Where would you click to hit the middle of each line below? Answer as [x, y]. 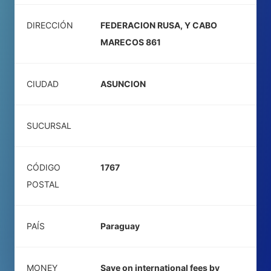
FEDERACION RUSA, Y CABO [159, 25]
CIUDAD [43, 84]
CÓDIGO [44, 167]
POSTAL [43, 184]
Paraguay [120, 226]
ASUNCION [123, 84]
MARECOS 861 [131, 42]
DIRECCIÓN [50, 25]
